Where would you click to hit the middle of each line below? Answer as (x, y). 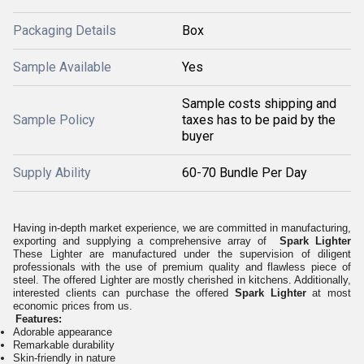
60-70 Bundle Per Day (245, 173)
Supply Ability (52, 173)
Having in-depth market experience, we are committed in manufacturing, (182, 228)
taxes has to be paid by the (259, 120)
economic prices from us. (73, 306)
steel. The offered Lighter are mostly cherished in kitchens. (154, 280)
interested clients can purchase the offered (124, 293)
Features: (39, 319)
